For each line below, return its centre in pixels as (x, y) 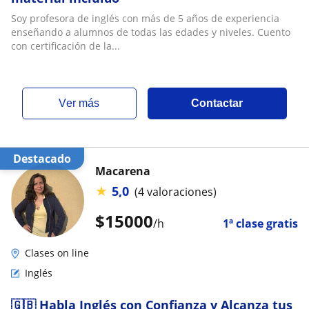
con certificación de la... (66, 46)
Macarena (123, 171)
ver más (83, 103)
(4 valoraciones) (176, 191)
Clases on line (57, 253)
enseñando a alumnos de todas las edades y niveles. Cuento (151, 32)
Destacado (46, 159)
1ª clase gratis (260, 223)
